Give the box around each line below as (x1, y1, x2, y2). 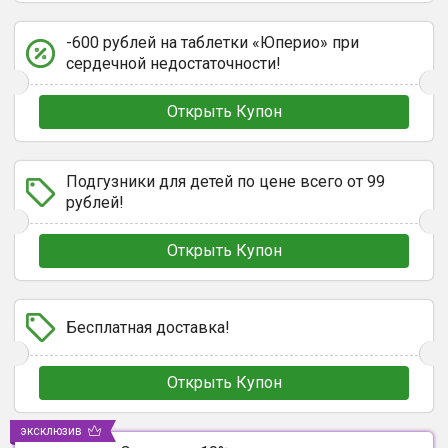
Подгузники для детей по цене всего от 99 (66, 172, 385, 191)
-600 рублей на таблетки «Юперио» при (66, 33, 359, 52)
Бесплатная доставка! (66, 318, 230, 337)
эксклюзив (20, 424, 82, 438)
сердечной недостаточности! (66, 54, 281, 73)
